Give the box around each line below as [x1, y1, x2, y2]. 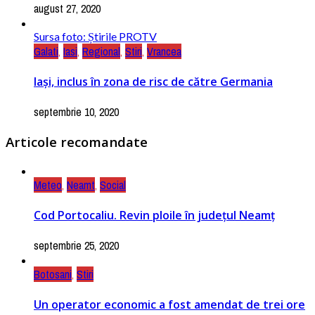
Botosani [34, 266, 72, 283]
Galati [34, 43, 58, 59]
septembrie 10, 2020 [34, 104, 119, 120]
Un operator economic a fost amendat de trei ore [34, 297, 305, 313]
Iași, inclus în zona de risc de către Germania [34, 73, 273, 89]
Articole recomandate [6, 132, 148, 150]
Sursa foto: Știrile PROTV [34, 29, 157, 43]
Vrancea [147, 43, 181, 59]
